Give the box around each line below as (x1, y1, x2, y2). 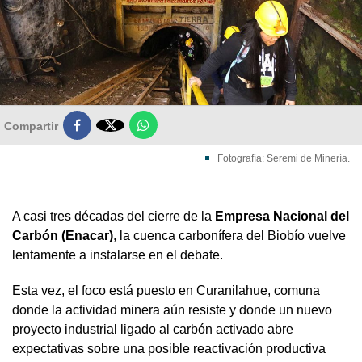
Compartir (4, 119, 58, 133)
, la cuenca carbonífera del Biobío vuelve (113, 228, 346, 242)
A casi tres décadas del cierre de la (12, 208, 212, 223)
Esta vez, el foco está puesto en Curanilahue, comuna (12, 283, 320, 297)
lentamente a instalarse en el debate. (12, 247, 223, 262)
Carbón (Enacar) (12, 228, 113, 242)
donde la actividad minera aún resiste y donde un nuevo (12, 302, 332, 317)
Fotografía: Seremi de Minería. (217, 152, 350, 164)
